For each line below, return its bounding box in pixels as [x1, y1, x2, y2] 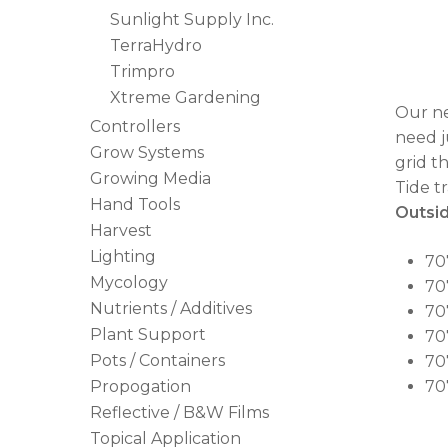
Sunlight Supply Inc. [110, 10, 274, 29]
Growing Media [90, 169, 211, 188]
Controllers [90, 117, 180, 136]
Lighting [90, 247, 156, 266]
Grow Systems [90, 143, 204, 162]
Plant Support [90, 325, 206, 344]
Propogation [90, 377, 191, 396]
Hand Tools [90, 195, 180, 214]
